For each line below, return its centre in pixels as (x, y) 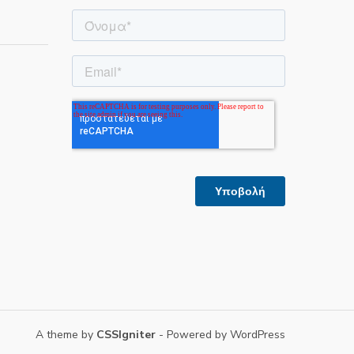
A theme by (66, 335)
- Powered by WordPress (220, 335)
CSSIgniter (126, 335)
